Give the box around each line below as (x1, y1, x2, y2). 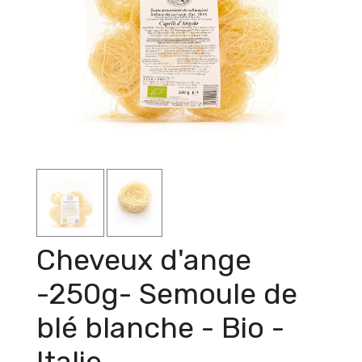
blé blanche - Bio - (36, 310, 284, 345)
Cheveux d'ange (36, 242, 251, 277)
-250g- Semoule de (36, 276, 297, 311)
